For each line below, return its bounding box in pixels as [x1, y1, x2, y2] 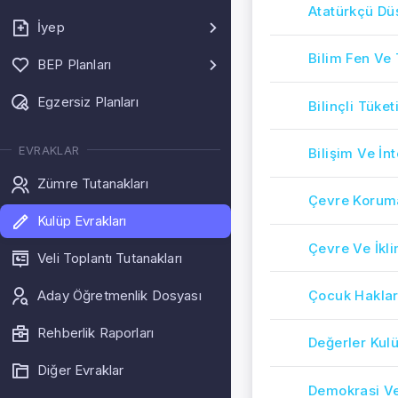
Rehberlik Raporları [37, 323, 155, 341]
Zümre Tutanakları [37, 174, 148, 192]
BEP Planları [37, 55, 111, 73]
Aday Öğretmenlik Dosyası [37, 286, 202, 304]
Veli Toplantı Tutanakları [37, 249, 182, 267]
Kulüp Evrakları [37, 211, 127, 229]
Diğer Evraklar [37, 361, 124, 378]
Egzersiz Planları [37, 92, 139, 110]
